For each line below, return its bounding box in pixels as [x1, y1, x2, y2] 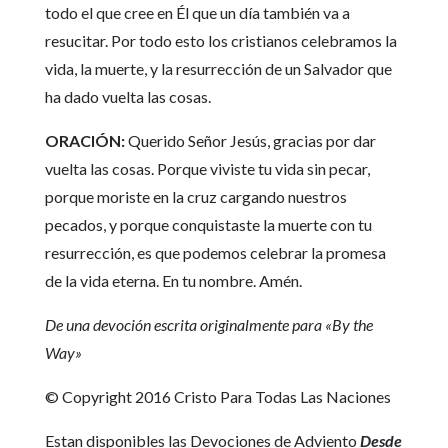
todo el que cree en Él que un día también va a [44, 3, 350, 22]
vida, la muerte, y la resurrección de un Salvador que [44, 59, 392, 78]
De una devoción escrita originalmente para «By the [44, 315, 373, 334]
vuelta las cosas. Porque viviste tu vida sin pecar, [44, 159, 370, 178]
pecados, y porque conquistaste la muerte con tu [44, 215, 372, 234]
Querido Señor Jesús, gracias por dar [124, 131, 376, 150]
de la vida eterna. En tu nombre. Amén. [44, 271, 302, 290]
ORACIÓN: [44, 131, 125, 150]
